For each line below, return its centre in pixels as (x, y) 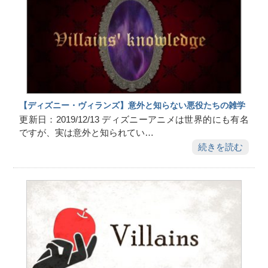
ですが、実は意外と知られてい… (87, 133)
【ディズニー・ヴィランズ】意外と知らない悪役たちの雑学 (133, 105)
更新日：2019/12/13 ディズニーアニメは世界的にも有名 (134, 120)
